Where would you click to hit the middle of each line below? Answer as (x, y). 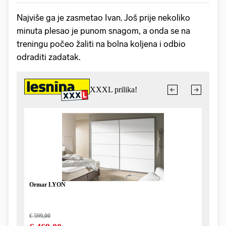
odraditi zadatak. (49, 57)
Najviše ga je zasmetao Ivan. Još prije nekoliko (103, 17)
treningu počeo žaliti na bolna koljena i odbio (101, 44)
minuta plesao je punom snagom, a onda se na (103, 31)
